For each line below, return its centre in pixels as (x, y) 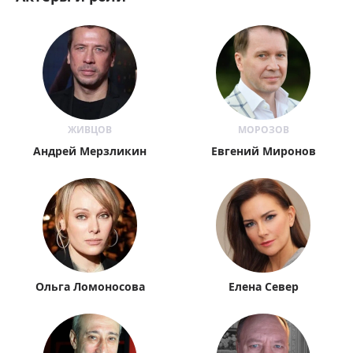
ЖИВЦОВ (90, 130)
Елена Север (263, 286)
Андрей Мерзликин (90, 151)
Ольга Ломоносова (90, 286)
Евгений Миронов (263, 151)
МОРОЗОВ (263, 130)
